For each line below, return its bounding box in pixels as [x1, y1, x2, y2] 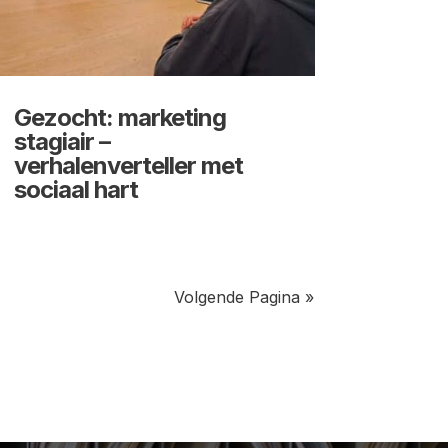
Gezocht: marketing [13, 103, 226, 133]
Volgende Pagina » [173, 287, 314, 308]
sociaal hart [13, 175, 138, 205]
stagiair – [13, 127, 110, 157]
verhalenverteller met [13, 151, 243, 181]
